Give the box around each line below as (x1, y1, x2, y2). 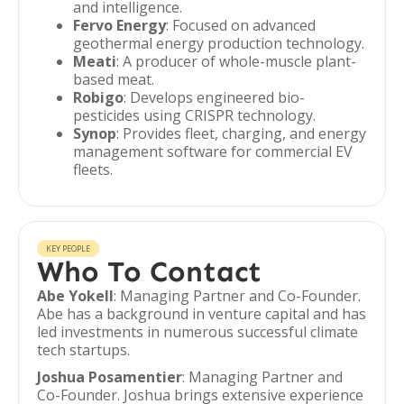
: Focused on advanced (166, 15, 316, 35)
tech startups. (37, 340, 130, 360)
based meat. (73, 69, 154, 89)
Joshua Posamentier (37, 367, 182, 387)
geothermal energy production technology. (73, 33, 364, 53)
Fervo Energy (73, 15, 166, 35)
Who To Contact (37, 254, 262, 289)
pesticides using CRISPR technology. (73, 106, 316, 125)
